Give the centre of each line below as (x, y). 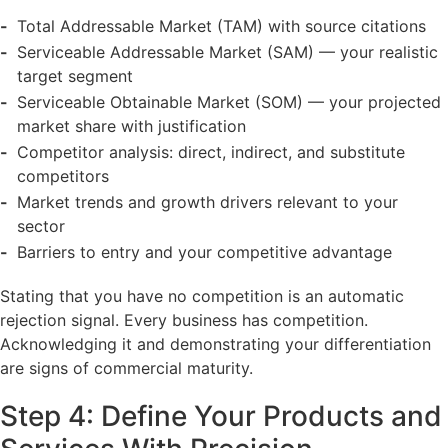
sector (40, 225)
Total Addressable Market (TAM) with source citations (221, 25)
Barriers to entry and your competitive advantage (204, 251)
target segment (74, 75)
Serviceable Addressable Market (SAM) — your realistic (227, 51)
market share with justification (131, 125)
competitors (62, 175)
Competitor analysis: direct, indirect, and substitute (210, 151)
